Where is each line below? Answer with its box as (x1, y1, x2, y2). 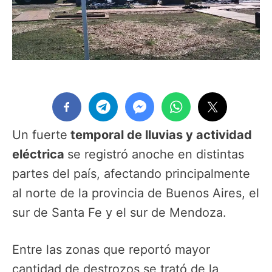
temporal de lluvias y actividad (67, 127, 252, 143)
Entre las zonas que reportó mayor (12, 242, 210, 257)
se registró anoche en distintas (67, 147, 244, 162)
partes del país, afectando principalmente (12, 166, 250, 182)
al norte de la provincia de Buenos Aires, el (12, 186, 259, 201)
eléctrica (12, 147, 67, 162)
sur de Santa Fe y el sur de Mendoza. (12, 205, 226, 220)
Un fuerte (12, 127, 67, 143)
